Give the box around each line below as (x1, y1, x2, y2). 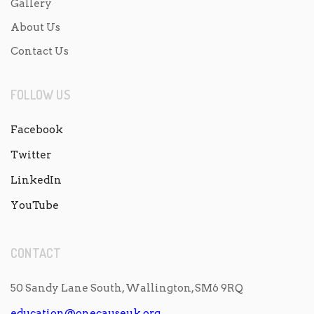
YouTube (11, 199, 59, 212)
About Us (11, 21, 60, 34)
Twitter (11, 149, 51, 161)
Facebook (11, 123, 63, 136)
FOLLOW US (11, 87, 70, 102)
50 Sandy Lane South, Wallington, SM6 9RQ (11, 282, 243, 294)
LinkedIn (11, 174, 62, 186)
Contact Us (11, 45, 69, 57)
